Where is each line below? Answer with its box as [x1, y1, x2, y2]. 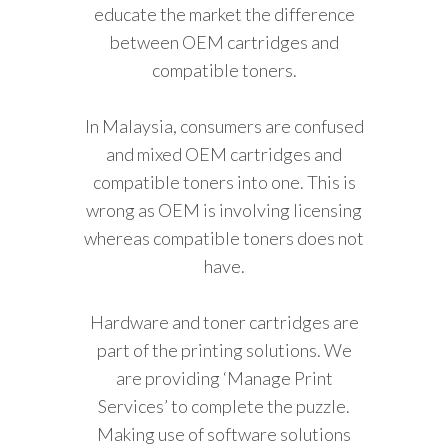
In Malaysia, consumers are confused [84, 114, 364, 137]
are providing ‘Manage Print [115, 366, 333, 389]
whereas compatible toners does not [84, 226, 364, 249]
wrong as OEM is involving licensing [86, 198, 362, 221]
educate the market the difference [93, 2, 355, 25]
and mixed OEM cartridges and [106, 142, 342, 165]
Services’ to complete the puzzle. [98, 394, 350, 417]
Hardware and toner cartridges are [89, 310, 359, 333]
